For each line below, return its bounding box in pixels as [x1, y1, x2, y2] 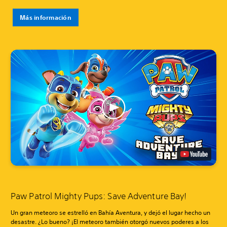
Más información [20, 13, 71, 22]
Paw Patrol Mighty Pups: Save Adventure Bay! [11, 190, 187, 201]
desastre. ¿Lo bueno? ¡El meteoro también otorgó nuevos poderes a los [11, 217, 209, 226]
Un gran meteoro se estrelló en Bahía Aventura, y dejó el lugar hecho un [11, 208, 210, 217]
